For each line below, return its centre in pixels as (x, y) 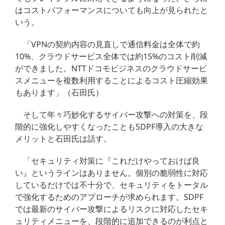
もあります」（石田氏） (60, 92)
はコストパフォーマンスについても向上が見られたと (112, 10)
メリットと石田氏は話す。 (64, 138)
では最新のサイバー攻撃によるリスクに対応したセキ (112, 209)
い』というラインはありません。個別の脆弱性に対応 (112, 173)
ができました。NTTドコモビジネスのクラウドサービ (111, 68)
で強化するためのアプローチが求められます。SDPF (109, 197)
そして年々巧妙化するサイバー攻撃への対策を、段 (116, 114)
